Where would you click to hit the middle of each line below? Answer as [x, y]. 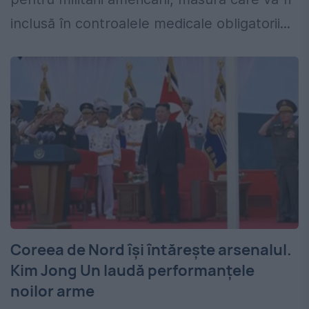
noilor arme [52, 291]
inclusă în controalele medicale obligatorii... [150, 24]
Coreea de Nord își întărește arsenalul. [151, 250]
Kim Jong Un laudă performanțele [132, 271]
